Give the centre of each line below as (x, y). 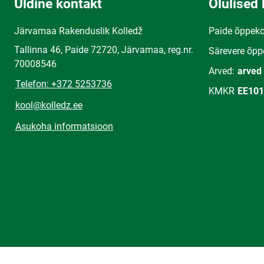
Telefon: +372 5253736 (64, 84)
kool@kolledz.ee (49, 105)
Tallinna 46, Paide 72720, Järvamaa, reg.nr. (104, 50)
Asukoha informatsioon (64, 126)
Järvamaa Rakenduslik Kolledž (78, 31)
